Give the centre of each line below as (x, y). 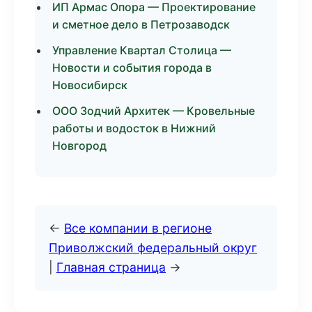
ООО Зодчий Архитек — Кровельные (154, 111)
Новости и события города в (132, 68)
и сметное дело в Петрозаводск (141, 24)
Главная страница (111, 267)
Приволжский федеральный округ (153, 248)
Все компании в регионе (138, 228)
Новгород (79, 146)
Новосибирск (90, 85)
